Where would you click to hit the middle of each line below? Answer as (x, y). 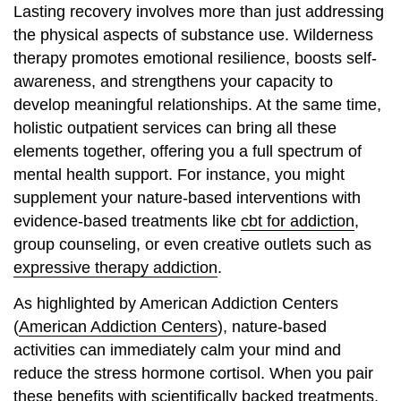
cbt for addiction (298, 221)
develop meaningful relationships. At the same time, (197, 104)
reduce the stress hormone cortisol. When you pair (193, 374)
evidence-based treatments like (127, 221)
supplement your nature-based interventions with (187, 197)
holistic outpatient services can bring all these (175, 128)
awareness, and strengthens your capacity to (173, 81)
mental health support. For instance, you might (179, 174)
